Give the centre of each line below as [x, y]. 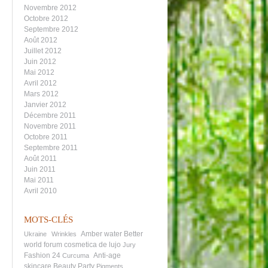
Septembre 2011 [51, 148]
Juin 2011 [40, 169]
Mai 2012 [39, 72]
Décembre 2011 [50, 115]
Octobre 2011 [46, 137]
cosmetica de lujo [92, 245]
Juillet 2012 [43, 51]
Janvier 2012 [45, 105]
